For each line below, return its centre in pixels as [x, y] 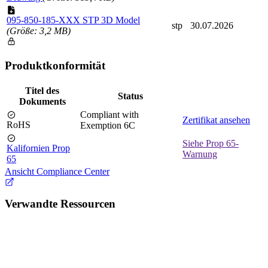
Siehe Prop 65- [211, 143]
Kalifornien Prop [38, 148]
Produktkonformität [55, 65]
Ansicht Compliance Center [57, 171]
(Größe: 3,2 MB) [39, 31]
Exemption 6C [108, 125]
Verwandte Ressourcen [60, 204]
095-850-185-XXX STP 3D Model [73, 20]
